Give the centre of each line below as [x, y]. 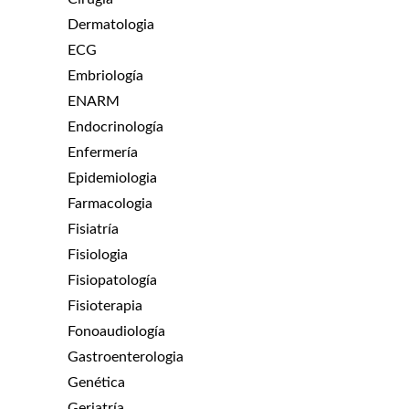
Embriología [105, 75]
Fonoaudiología [116, 331]
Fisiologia [98, 254]
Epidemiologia [112, 178]
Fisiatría [93, 229]
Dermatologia [111, 24]
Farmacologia [110, 203]
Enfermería [103, 152]
